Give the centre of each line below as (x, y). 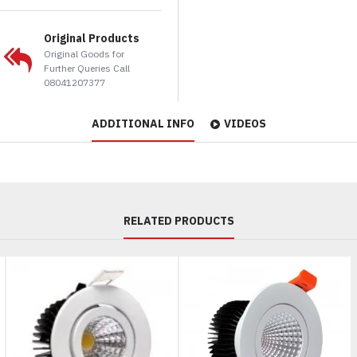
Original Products (92, 38)
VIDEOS (245, 124)
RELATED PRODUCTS (178, 221)
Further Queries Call (87, 68)
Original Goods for (84, 54)
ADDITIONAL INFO (143, 124)
